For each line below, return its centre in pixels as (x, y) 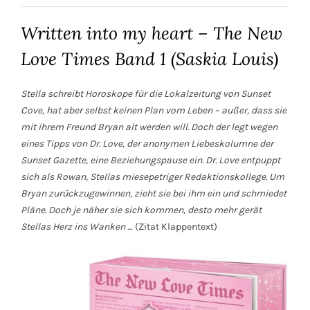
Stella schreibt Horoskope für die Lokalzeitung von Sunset (146, 93)
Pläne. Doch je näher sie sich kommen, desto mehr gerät (141, 210)
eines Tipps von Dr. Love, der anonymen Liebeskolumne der (147, 143)
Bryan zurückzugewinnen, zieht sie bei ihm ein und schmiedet (154, 193)
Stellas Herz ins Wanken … (77, 226)
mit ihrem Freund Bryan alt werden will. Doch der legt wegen (149, 127)
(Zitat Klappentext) (175, 226)
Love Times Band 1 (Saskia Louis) (149, 58)
